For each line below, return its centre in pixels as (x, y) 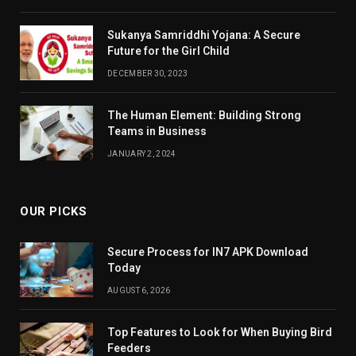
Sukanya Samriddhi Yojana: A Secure (204, 35)
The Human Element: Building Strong (204, 115)
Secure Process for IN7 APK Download (208, 252)
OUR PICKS (54, 211)
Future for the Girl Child (168, 50)
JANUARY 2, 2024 (142, 153)
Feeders (129, 348)
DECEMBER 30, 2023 (148, 73)
